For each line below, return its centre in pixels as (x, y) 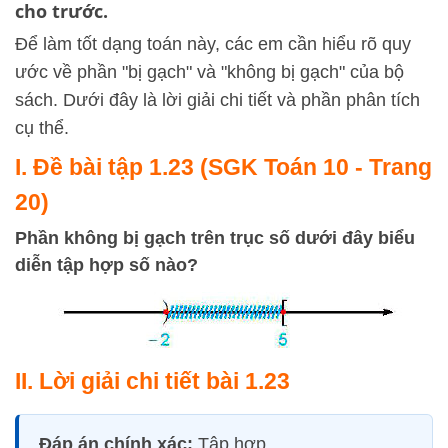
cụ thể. (42, 128)
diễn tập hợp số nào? (106, 265)
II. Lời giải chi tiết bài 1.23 (152, 381)
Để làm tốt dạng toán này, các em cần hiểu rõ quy (213, 44)
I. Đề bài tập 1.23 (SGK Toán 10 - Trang (223, 167)
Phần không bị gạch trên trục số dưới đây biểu (215, 238)
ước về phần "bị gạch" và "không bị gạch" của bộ (209, 72)
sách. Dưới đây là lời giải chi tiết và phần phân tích (217, 100)
